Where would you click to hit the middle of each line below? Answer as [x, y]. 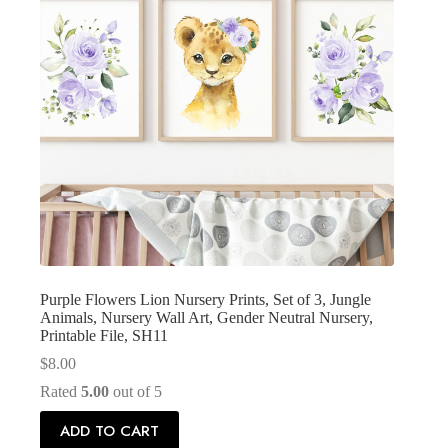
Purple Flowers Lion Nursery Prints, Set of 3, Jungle [205, 299]
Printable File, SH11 [104, 335]
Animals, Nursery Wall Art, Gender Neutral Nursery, [206, 317]
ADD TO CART [109, 430]
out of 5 [135, 391]
